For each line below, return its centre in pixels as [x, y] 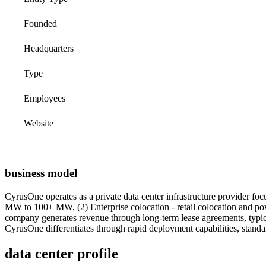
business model [41, 173]
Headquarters [49, 49]
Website [39, 123]
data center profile [61, 254]
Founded [40, 24]
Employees [45, 99]
